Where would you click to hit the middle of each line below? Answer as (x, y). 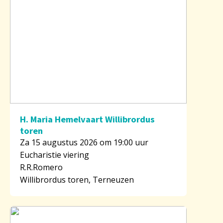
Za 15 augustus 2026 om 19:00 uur (84, 142)
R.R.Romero (41, 167)
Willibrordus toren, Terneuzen (77, 179)
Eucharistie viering (55, 155)
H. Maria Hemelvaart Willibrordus (87, 119)
